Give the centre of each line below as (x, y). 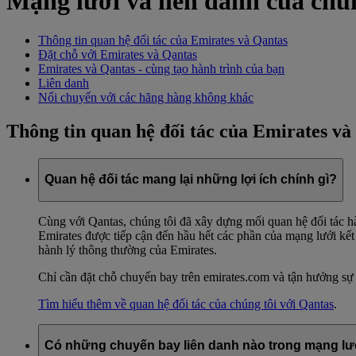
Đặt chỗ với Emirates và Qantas (118, 54)
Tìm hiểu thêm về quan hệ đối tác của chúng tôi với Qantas (186, 304)
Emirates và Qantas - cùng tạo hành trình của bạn (161, 68)
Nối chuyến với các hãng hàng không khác (146, 97)
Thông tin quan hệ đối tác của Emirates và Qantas (163, 40)
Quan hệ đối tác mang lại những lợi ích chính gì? (191, 180)
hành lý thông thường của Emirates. (128, 250)
